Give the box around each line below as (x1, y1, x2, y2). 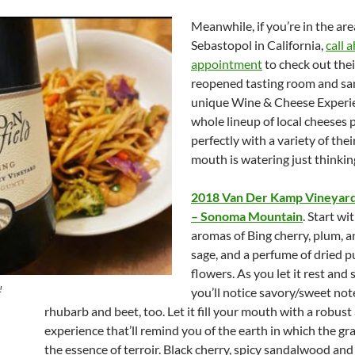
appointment (191, 56, 262, 71)
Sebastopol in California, (191, 37, 326, 52)
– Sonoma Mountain (191, 208, 303, 223)
